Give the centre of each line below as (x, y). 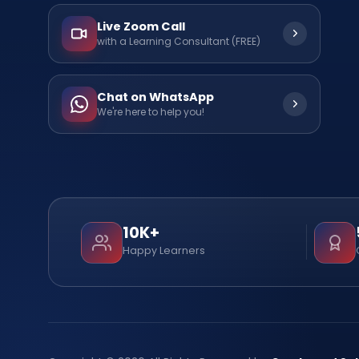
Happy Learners (164, 250)
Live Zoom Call (141, 27)
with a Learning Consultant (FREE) (179, 42)
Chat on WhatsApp (155, 97)
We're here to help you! (151, 112)
